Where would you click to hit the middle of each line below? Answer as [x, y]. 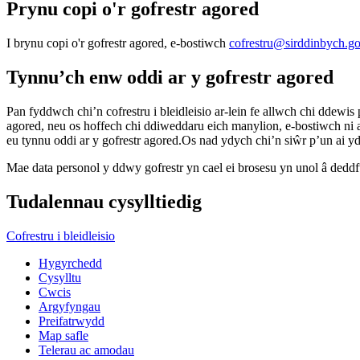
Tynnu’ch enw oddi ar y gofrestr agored [170, 78]
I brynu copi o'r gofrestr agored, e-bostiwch [118, 43]
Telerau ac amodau [86, 350]
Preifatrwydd [72, 321]
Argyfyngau [70, 306]
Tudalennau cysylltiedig [104, 201]
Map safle [63, 335]
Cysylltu [60, 277]
